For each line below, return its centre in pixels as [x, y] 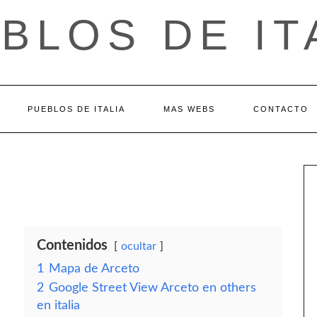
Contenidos [72, 246]
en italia [58, 305]
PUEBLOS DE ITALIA [76, 109]
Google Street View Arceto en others [152, 288]
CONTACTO [281, 109]
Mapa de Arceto [94, 269]
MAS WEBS [189, 109]
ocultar [139, 246]
